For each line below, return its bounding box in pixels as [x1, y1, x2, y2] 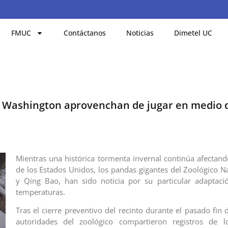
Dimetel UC [174, 27, 213, 38]
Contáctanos [64, 27, 106, 38]
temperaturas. [15, 186, 65, 197]
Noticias [126, 27, 154, 38]
